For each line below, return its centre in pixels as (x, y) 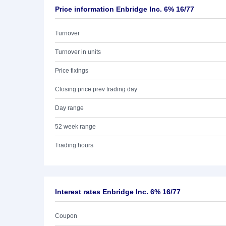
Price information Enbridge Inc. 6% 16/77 (125, 9)
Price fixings (72, 71)
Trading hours (74, 145)
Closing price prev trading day (96, 89)
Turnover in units (78, 52)
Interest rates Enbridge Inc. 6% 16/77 (118, 192)
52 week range (75, 127)
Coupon (66, 216)
